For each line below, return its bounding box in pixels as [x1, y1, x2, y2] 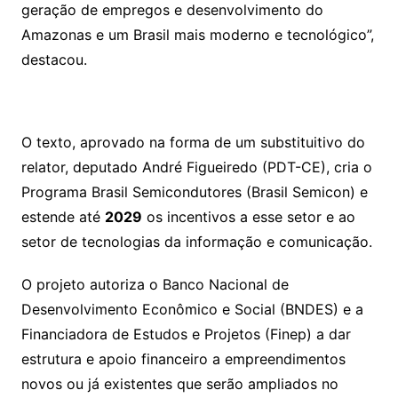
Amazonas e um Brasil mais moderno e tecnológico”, [20, 26, 374, 44]
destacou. [20, 51, 87, 68]
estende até [20, 208, 105, 226]
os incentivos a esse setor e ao [141, 208, 355, 226]
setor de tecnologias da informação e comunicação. [20, 233, 372, 251]
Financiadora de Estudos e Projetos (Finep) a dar [20, 325, 351, 343]
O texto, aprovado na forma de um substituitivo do [20, 133, 365, 151]
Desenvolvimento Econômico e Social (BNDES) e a [20, 300, 363, 318]
